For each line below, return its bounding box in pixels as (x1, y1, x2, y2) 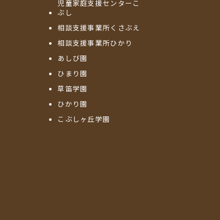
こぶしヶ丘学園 (57, 114, 110, 124)
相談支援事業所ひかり (57, 38, 133, 48)
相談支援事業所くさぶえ (57, 23, 140, 33)
